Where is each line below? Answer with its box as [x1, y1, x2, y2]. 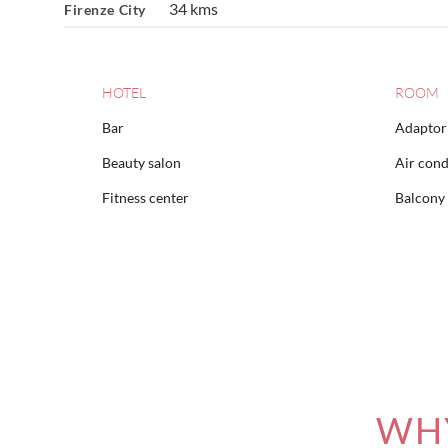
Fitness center [102, 189, 189, 206]
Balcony [394, 189, 445, 206]
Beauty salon [102, 154, 181, 171]
